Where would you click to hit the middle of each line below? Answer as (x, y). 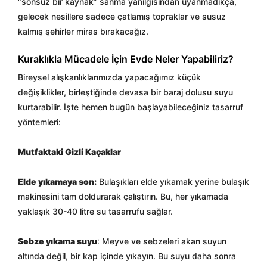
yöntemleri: (39, 122)
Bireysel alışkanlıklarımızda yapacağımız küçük (109, 77)
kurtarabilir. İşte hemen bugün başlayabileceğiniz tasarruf (131, 107)
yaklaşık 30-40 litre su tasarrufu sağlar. (95, 211)
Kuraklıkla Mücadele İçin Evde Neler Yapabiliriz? (126, 59)
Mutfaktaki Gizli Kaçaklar (69, 152)
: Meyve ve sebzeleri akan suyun (162, 241)
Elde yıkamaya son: (57, 181)
